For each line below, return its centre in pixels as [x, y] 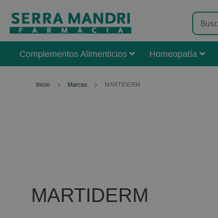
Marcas [78, 85]
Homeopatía [173, 54]
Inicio [44, 85]
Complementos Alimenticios [73, 54]
